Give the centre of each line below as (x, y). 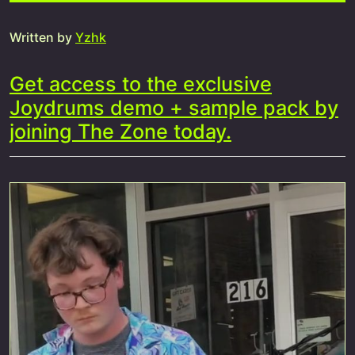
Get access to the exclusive (141, 84)
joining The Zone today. (120, 132)
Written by (42, 38)
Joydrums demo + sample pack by (174, 108)
